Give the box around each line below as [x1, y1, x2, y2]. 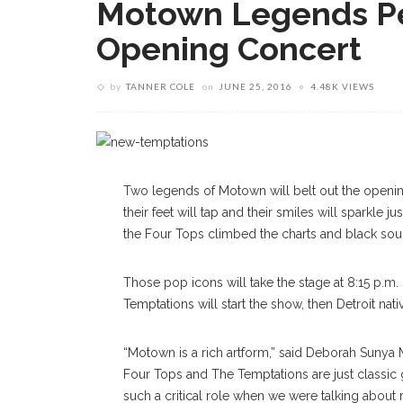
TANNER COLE [126, 81, 195, 92]
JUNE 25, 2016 [219, 81, 292, 92]
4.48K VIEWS [310, 81, 374, 92]
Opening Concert [96, 30, 362, 67]
